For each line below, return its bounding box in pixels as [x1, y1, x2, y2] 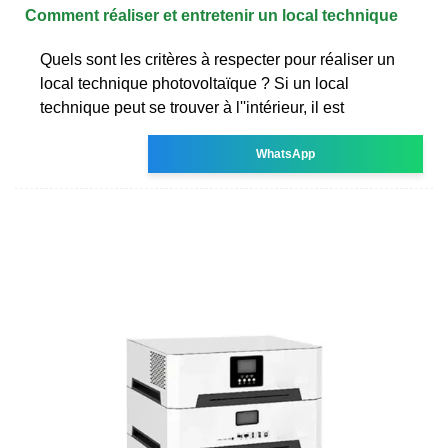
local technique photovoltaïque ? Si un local [40, 74, 349, 92]
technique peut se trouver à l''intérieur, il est [40, 98, 344, 116]
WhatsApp [256, 146, 316, 161]
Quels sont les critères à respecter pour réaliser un [40, 50, 395, 68]
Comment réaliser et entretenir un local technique [25, 6, 398, 24]
